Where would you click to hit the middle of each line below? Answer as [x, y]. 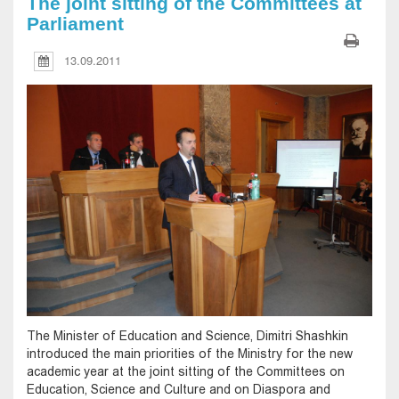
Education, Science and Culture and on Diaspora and [179, 389]
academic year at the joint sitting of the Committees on [186, 371]
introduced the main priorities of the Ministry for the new [190, 353]
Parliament [75, 24]
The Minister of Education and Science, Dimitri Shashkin [187, 335]
